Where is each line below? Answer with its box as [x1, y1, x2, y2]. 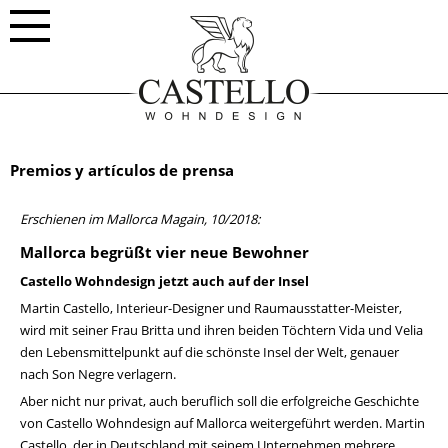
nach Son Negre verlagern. [20, 365, 176, 383]
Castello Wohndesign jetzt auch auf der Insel [20, 272, 309, 290]
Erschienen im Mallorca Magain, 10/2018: [20, 210, 260, 228]
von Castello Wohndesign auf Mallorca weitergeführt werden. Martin [20, 414, 425, 432]
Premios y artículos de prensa [10, 160, 234, 180]
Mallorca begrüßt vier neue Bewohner [20, 242, 309, 262]
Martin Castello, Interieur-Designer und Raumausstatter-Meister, [20, 299, 402, 317]
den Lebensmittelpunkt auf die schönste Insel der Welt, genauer [20, 343, 399, 361]
